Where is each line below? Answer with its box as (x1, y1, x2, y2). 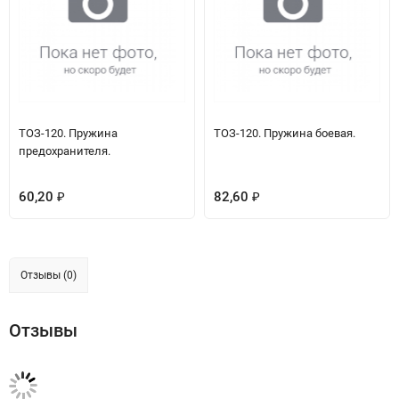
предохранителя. (19, 144, 110, 158)
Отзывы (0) (20, 269, 77, 281)
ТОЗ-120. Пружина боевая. (214, 126, 355, 140)
